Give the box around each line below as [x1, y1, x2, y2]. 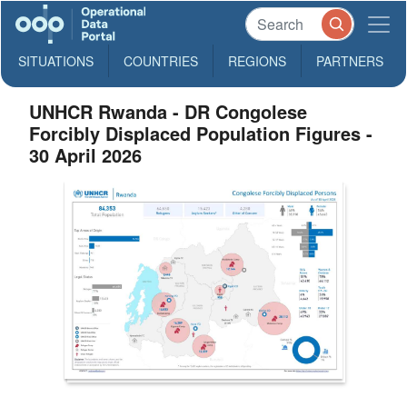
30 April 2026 [29, 142, 143, 168]
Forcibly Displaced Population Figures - [29, 120, 373, 146]
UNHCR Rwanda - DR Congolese [29, 98, 308, 124]
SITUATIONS [18, 52, 94, 70]
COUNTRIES [124, 52, 198, 70]
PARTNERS [316, 52, 383, 70]
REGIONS [228, 52, 286, 70]
